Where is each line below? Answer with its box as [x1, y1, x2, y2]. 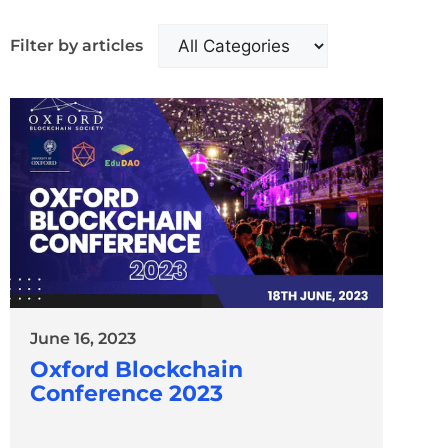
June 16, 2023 [30, 328, 136, 348]
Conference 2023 [30, 379, 223, 407]
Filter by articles [10, 35, 143, 55]
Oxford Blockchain [30, 355, 243, 383]
